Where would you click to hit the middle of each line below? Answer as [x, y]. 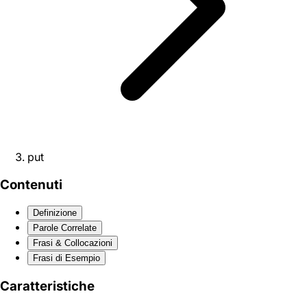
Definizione [55, 213]
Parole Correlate [65, 228]
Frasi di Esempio [66, 258]
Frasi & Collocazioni [73, 243]
